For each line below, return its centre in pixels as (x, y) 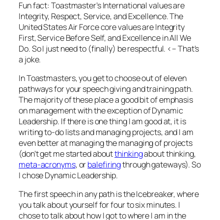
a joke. (30, 59)
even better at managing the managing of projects (106, 143)
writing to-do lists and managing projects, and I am (106, 132)
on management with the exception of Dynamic (101, 110)
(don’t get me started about (67, 153)
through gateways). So (161, 164)
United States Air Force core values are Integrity (102, 27)
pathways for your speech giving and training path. (106, 89)
